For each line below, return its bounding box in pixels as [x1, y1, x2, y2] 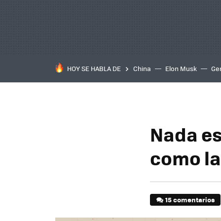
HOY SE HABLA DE [67, 64, 121, 73]
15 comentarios [165, 195, 215, 204]
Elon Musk [165, 64, 197, 73]
